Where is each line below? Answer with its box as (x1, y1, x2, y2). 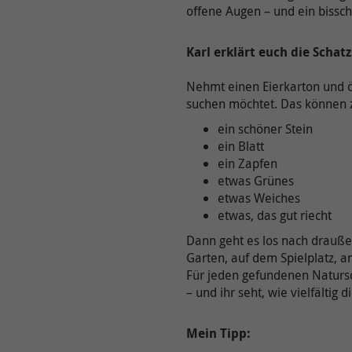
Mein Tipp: (186, 324, 251, 342)
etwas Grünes (218, 172, 294, 189)
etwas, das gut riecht (218, 207, 332, 224)
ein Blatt (218, 137, 264, 155)
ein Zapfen (218, 155, 277, 172)
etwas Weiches (218, 189, 300, 207)
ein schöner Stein (218, 120, 313, 137)
